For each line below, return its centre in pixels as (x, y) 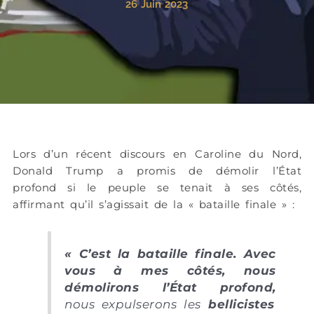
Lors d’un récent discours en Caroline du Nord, (157, 153)
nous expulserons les (133, 304)
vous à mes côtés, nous (170, 270)
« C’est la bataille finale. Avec (170, 253)
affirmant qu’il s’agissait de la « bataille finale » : (153, 204)
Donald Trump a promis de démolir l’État (157, 170)
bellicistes (238, 304)
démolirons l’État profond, (170, 287)
